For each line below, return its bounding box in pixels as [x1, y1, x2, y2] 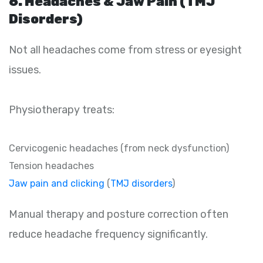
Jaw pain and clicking [9, 178, 104, 190]
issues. [9, 63, 41, 77]
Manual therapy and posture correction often [9, 208, 228, 221]
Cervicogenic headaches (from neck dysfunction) [9, 143, 229, 154]
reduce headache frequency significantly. [9, 228, 208, 241]
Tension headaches [9, 160, 94, 172]
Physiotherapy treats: [9, 103, 114, 117]
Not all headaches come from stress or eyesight [9, 43, 242, 57]
